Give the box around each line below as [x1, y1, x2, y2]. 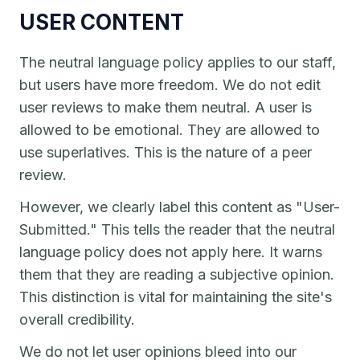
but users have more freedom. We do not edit [19, 76, 321, 93]
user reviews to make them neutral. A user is [19, 99, 312, 116]
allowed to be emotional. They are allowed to [19, 121, 320, 138]
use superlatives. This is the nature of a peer [19, 144, 312, 161]
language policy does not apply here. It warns [19, 243, 322, 260]
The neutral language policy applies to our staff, [19, 54, 336, 71]
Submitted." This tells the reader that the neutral [19, 221, 335, 238]
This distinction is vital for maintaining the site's [19, 288, 332, 305]
